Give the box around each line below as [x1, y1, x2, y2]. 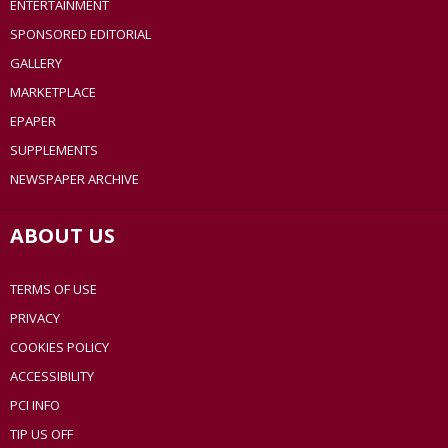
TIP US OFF [10, 425, 73, 444]
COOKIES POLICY [10, 338, 109, 357]
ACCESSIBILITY [10, 367, 94, 386]
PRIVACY [10, 309, 60, 328]
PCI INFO [10, 396, 60, 415]
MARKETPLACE [10, 83, 96, 102]
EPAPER [10, 112, 56, 131]
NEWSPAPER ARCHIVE [10, 170, 139, 189]
